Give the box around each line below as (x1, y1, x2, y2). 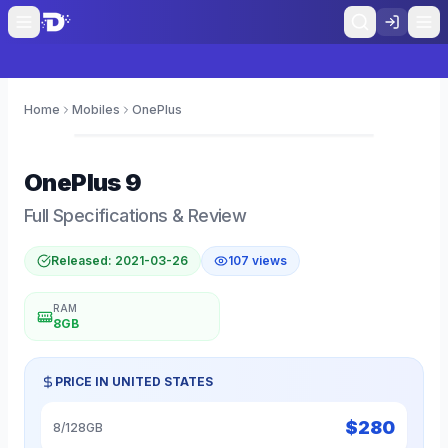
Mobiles (72, 102, 120, 117)
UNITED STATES (112, 374, 213, 389)
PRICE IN (55, 374, 112, 389)
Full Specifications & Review (24, 205, 247, 226)
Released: (51, 253, 115, 268)
